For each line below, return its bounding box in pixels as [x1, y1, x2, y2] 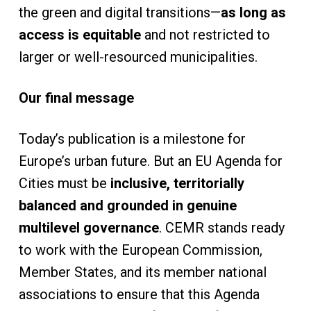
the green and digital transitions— [18, 4, 221, 21]
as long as [220, 4, 286, 21]
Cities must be [18, 175, 110, 192]
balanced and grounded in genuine [18, 197, 237, 214]
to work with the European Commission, [18, 242, 262, 258]
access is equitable [18, 26, 141, 43]
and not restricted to [140, 26, 270, 43]
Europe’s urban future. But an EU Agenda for [18, 153, 283, 169]
